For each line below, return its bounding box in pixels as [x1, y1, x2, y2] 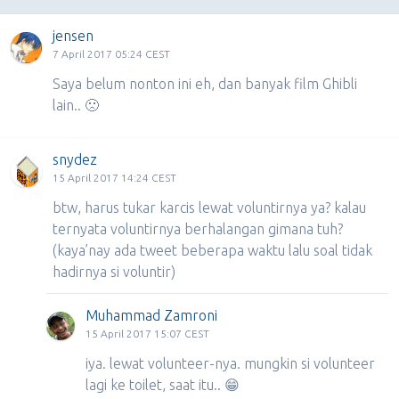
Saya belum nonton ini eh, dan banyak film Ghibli [53, 76, 358, 92]
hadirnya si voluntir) [53, 264, 176, 280]
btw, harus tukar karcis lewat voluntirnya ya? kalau [53, 199, 367, 216]
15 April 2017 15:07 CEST [85, 328, 209, 339]
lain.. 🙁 [53, 97, 100, 113]
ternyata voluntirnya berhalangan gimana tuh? [53, 221, 344, 237]
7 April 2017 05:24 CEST [53, 48, 171, 60]
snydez [53, 151, 98, 167]
